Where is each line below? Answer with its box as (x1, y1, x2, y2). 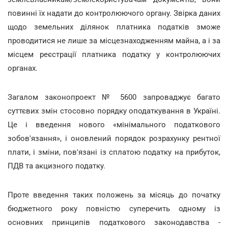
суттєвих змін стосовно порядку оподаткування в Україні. (8, 106, 220, 116)
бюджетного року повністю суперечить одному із (8, 204, 220, 213)
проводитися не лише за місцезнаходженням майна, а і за (8, 36, 220, 45)
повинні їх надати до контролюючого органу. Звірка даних (8, 9, 220, 18)
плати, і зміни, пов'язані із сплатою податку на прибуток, (8, 148, 220, 157)
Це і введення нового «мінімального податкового (8, 120, 220, 129)
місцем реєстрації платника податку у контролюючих (8, 50, 220, 59)
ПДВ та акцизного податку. (8, 161, 105, 170)
